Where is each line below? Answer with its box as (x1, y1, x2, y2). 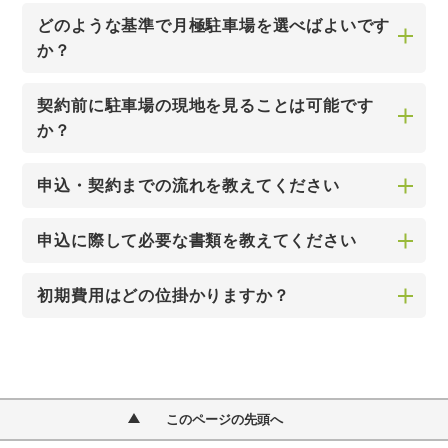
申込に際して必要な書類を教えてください (37, 232, 357, 249)
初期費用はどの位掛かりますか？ (37, 287, 290, 304)
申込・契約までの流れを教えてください (37, 177, 340, 194)
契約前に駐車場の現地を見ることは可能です (37, 97, 374, 114)
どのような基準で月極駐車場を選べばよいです (37, 17, 391, 34)
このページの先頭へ (165, 412, 283, 427)
